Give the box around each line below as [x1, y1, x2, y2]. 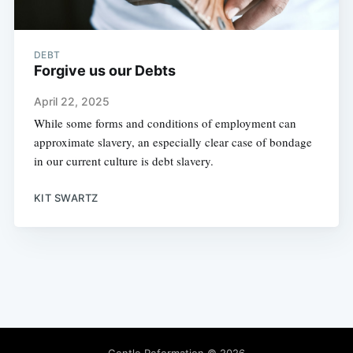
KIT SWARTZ [33, 191, 98, 204]
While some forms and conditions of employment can [33, 115, 296, 132]
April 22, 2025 [33, 95, 110, 109]
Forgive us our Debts [33, 62, 176, 80]
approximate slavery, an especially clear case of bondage [33, 134, 312, 150]
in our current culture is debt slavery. [33, 153, 214, 169]
